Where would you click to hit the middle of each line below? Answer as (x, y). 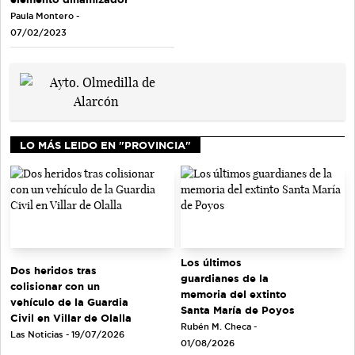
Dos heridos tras (53, 271)
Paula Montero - (45, 16)
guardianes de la (225, 278)
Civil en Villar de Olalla (71, 318)
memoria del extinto (234, 294)
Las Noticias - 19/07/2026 (67, 335)
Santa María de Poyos (238, 309)
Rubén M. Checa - (219, 326)
